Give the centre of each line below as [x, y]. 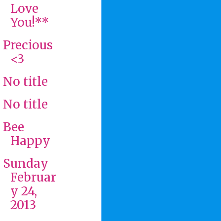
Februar [33, 177]
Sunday [25, 163]
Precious [28, 45]
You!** [29, 22]
